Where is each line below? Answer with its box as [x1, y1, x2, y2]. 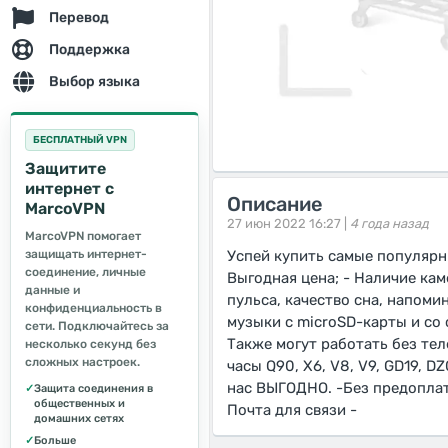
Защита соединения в [34, 382, 153, 395]
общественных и [34, 397, 125, 410]
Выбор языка [49, 73, 140, 90]
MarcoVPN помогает [25, 229, 141, 243]
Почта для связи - [227, 401, 357, 419]
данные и [25, 283, 80, 297]
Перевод [49, 9, 109, 26]
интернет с [25, 179, 114, 198]
